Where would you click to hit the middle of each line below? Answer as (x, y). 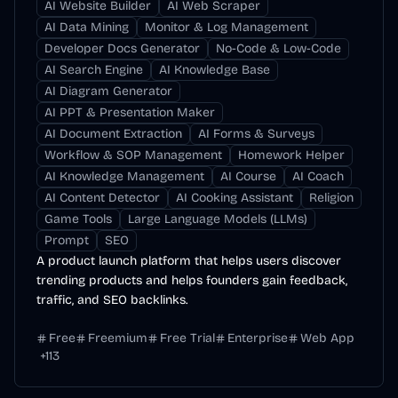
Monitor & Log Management (227, 27)
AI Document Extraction (113, 134)
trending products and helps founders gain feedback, (192, 280)
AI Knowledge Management (124, 176)
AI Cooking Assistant (235, 198)
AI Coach (318, 176)
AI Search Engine (94, 70)
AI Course (248, 176)
